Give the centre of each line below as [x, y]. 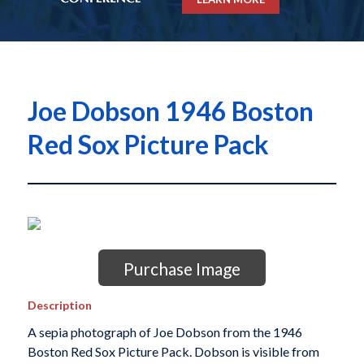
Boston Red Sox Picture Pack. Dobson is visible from [173, 351]
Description [59, 305]
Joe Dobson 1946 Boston [170, 111]
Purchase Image [182, 269]
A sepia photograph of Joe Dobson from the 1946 [165, 331]
